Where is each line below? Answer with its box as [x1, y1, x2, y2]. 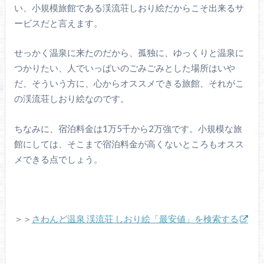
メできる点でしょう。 [14, 154, 103, 164]
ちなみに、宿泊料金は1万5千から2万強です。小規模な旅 [14, 123, 242, 134]
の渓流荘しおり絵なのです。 [14, 93, 129, 104]
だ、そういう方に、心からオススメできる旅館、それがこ [14, 78, 244, 89]
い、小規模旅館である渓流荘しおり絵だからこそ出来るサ [14, 2, 244, 13]
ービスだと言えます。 [14, 17, 103, 28]
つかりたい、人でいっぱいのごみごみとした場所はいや [14, 62, 235, 74]
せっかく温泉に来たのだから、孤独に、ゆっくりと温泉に [14, 47, 244, 58]
